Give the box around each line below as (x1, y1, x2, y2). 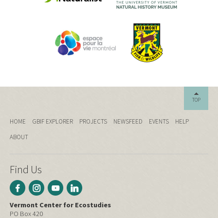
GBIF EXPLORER (32, 117, 73, 126)
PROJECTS (79, 117, 107, 126)
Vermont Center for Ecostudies (10, 200, 111, 210)
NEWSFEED (113, 117, 143, 126)
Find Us (10, 163, 42, 177)
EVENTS (149, 117, 169, 126)
